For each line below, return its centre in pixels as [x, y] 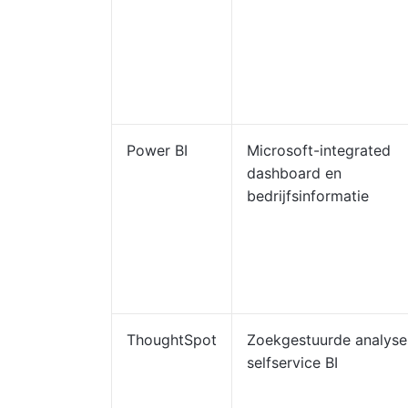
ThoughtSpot [172, 340]
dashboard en [294, 173]
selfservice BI [292, 362]
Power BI [157, 150]
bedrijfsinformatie [308, 196]
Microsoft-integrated [319, 150]
